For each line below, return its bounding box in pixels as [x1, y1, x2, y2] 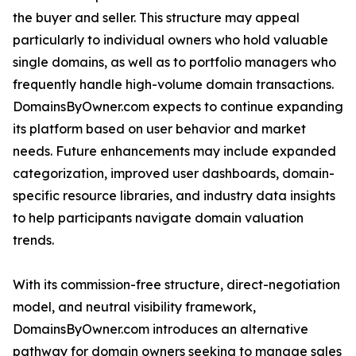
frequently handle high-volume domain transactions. [13, 76, 334, 93]
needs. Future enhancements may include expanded [13, 143, 336, 160]
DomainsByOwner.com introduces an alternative [13, 321, 308, 338]
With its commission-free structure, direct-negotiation [13, 277, 340, 293]
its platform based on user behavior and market [13, 121, 306, 137]
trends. [13, 232, 54, 249]
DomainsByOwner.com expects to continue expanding [13, 99, 343, 115]
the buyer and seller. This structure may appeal [13, 10, 300, 26]
